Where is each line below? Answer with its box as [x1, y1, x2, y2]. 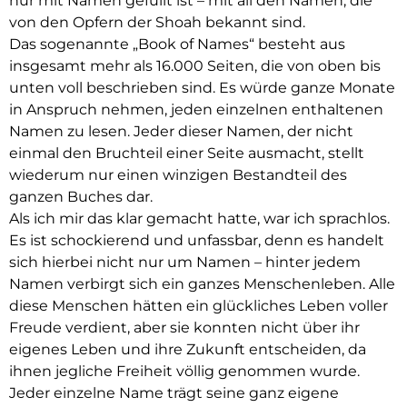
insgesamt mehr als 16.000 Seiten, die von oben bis [9, 57, 381, 75]
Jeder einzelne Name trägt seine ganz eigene [9, 384, 339, 402]
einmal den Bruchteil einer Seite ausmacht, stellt [9, 144, 364, 163]
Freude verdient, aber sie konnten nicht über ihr [9, 319, 360, 337]
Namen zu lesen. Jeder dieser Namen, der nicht [9, 123, 353, 141]
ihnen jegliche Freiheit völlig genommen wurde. [9, 362, 360, 381]
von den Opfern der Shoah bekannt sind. [9, 14, 305, 32]
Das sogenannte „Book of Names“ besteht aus [9, 35, 345, 54]
